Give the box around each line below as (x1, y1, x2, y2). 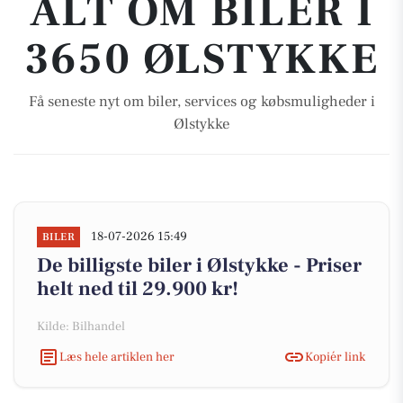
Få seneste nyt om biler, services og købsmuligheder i (28, 92, 375, 112)
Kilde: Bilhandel (37, 318, 125, 335)
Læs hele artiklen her (59, 348, 175, 365)
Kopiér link (305, 348, 365, 365)
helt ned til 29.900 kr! (37, 276, 238, 301)
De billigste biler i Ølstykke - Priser (37, 253, 362, 278)
